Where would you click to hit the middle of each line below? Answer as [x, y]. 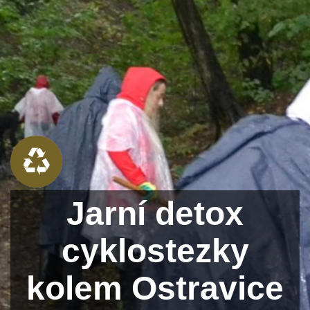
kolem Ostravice [155, 288]
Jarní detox [155, 213]
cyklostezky [155, 250]
